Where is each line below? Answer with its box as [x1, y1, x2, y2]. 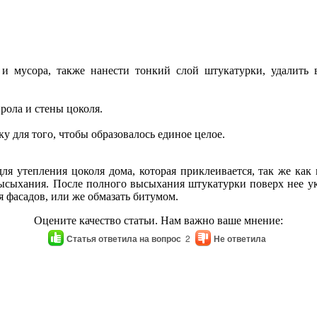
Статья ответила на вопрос [66, 231, 181, 245]
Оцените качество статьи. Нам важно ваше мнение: [34, 214, 283, 227]
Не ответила [213, 231, 266, 245]
